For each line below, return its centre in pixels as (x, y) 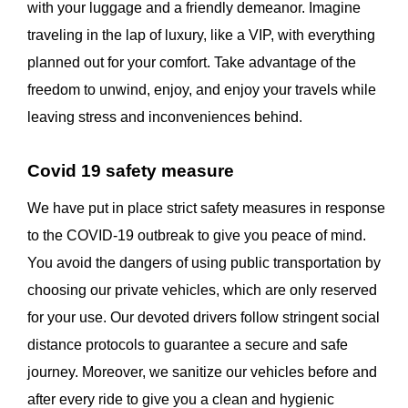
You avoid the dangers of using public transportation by (204, 263)
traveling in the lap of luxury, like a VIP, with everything (201, 36)
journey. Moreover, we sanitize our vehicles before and (202, 372)
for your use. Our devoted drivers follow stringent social (204, 318)
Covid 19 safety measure (131, 171)
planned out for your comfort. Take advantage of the (192, 63)
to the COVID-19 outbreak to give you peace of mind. (197, 236)
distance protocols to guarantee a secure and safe (188, 345)
